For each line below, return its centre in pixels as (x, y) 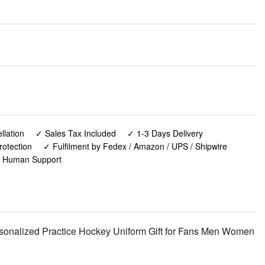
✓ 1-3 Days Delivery (165, 133)
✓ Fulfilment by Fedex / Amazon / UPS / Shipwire (135, 146)
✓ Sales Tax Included (75, 133)
